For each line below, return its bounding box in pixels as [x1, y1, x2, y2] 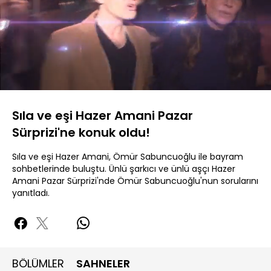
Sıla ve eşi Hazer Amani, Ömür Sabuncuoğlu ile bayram [12, 151, 243, 163]
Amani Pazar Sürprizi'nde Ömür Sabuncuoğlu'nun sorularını [12, 175, 258, 187]
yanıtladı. [12, 187, 50, 199]
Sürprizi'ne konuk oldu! [12, 124, 150, 141]
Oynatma [212, 76, 248, 85]
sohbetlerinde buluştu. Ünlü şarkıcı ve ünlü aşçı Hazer [12, 163, 235, 175]
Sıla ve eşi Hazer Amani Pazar [12, 107, 193, 124]
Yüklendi [11, 54, 45, 64]
